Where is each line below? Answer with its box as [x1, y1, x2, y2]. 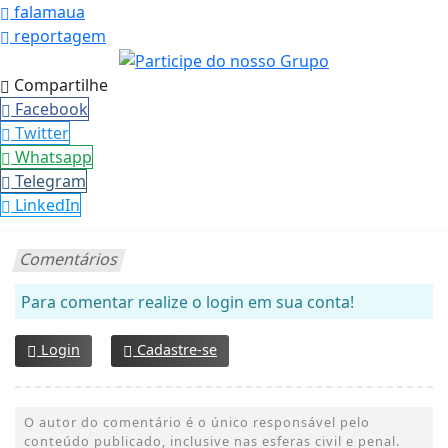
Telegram [15, 170, 86, 193]
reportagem [10, 24, 106, 47]
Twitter [15, 122, 69, 145]
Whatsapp [15, 146, 92, 169]
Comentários [17, 248, 122, 271]
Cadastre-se [133, 340, 217, 360]
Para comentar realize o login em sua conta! [21, 291, 354, 314]
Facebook [15, 98, 88, 121]
